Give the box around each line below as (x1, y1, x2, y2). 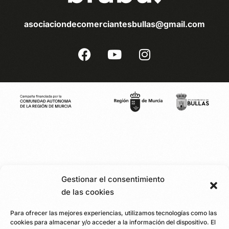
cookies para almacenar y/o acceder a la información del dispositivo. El (10, 218, 216, 226)
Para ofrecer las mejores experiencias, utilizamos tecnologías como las (10, 209, 217, 217)
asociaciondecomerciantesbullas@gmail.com (24, 19, 205, 30)
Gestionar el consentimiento (61, 174, 165, 184)
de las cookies (61, 187, 114, 197)
